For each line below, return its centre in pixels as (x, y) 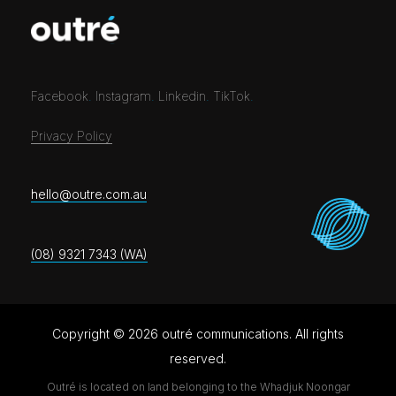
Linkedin (182, 96)
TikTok (232, 96)
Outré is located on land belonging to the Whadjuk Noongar (198, 387)
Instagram (123, 96)
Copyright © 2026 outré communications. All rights (198, 334)
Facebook (60, 96)
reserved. (198, 359)
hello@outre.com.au (89, 194)
